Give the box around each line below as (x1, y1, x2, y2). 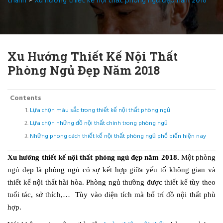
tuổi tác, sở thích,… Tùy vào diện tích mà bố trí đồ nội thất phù (7, 190, 216, 199)
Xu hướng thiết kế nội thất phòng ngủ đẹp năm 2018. (7, 153, 179, 161)
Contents (10, 92, 41, 104)
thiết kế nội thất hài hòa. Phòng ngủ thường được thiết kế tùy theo (7, 178, 216, 186)
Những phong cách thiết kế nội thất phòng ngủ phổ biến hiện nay (30, 131, 206, 141)
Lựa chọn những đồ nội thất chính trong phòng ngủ (30, 118, 168, 128)
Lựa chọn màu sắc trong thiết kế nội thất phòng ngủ (30, 105, 170, 115)
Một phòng (179, 153, 216, 161)
